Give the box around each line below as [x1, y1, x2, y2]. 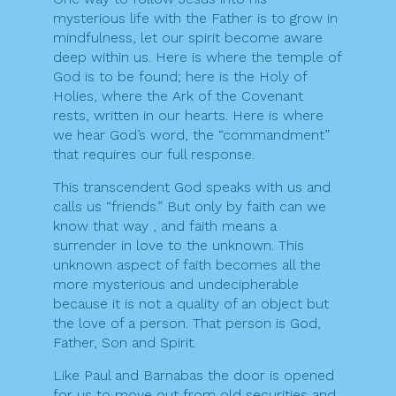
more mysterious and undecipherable [53, 276, 299, 293]
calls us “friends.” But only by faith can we [53, 198, 326, 216]
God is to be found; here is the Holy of [53, 68, 307, 86]
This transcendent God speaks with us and [53, 179, 331, 196]
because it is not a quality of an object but [53, 295, 329, 313]
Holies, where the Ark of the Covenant [53, 88, 303, 105]
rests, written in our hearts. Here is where [53, 107, 324, 125]
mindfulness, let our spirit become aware [53, 29, 323, 47]
